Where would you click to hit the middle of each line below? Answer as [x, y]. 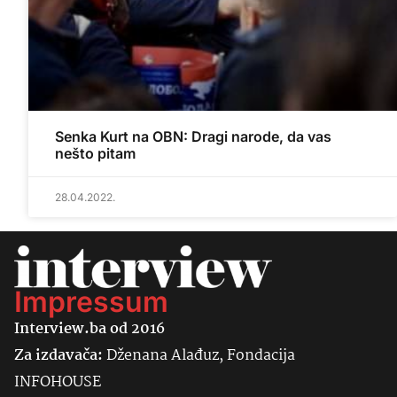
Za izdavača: [58, 356]
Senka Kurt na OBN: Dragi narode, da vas [193, 137]
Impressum [91, 302]
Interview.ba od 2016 [90, 330]
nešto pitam [95, 154]
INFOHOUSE [58, 383]
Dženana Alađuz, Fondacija [199, 356]
